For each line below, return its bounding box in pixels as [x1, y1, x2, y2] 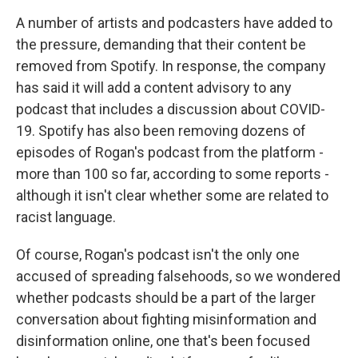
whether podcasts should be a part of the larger [16, 289, 316, 306]
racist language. [16, 209, 116, 225]
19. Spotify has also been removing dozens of [16, 122, 306, 139]
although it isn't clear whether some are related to [16, 187, 328, 204]
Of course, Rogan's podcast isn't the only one [16, 246, 300, 263]
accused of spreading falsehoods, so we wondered [16, 268, 340, 284]
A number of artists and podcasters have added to [16, 14, 332, 31]
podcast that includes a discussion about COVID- [16, 101, 325, 117]
